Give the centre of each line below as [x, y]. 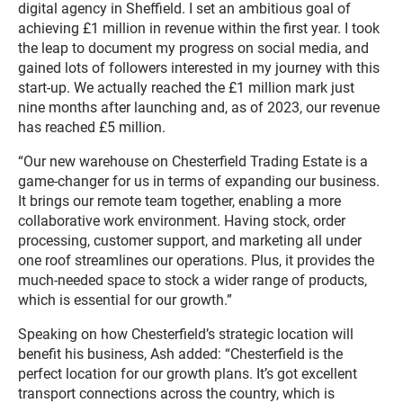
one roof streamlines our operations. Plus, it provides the [196, 260]
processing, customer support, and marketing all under [190, 241]
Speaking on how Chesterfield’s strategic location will [186, 334]
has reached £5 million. [92, 127]
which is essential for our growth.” [125, 300]
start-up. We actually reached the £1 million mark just [186, 88]
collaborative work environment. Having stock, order [182, 221]
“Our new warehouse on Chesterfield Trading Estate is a [193, 161]
